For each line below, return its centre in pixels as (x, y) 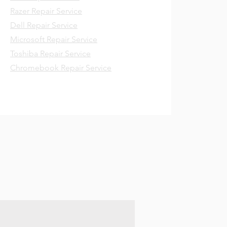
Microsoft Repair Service (54, 39)
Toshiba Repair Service (50, 53)
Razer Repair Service (46, 11)
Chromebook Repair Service (61, 68)
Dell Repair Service (44, 25)
